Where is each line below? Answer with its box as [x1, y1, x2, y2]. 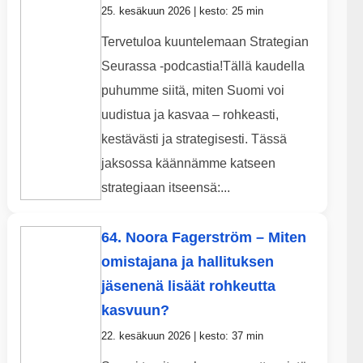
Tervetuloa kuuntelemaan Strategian [100, 35, 309, 49]
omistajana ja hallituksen [100, 254, 274, 271]
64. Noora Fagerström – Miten [100, 229, 306, 246]
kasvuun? [100, 302, 169, 319]
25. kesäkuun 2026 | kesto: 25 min [100, 5, 263, 18]
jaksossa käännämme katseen [100, 156, 275, 171]
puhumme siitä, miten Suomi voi [100, 83, 284, 98]
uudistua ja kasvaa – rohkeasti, [100, 108, 279, 122]
